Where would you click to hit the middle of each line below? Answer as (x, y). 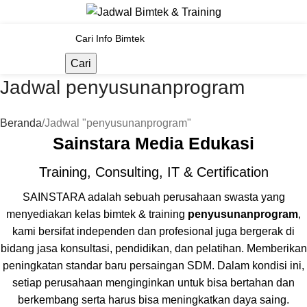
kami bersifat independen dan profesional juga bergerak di (153, 231)
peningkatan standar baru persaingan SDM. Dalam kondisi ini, (153, 266)
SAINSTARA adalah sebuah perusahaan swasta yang (153, 197)
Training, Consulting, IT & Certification (153, 172)
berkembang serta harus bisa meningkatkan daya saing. (153, 300)
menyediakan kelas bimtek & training (97, 214)
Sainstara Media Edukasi (153, 143)
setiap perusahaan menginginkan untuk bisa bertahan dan (153, 283)
